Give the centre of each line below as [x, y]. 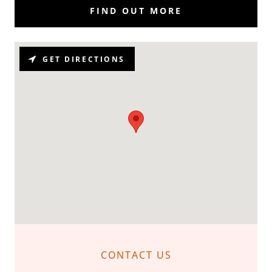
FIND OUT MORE [136, 10]
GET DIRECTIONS [84, 59]
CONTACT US [136, 255]
